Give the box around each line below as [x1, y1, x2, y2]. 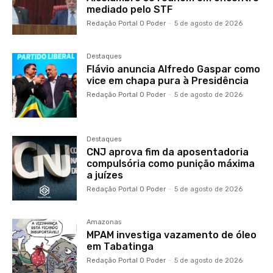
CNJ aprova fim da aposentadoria [87, 146, 249, 158]
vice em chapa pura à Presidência [87, 75, 249, 87]
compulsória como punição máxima [87, 158, 255, 170]
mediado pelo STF [87, 4, 173, 16]
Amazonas [87, 218, 122, 227]
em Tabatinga [87, 241, 154, 253]
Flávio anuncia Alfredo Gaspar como [87, 63, 261, 76]
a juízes [87, 169, 124, 182]
